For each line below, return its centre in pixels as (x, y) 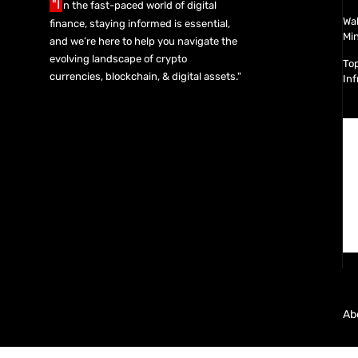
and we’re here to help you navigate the (143, 42)
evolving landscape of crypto (118, 59)
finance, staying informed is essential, (140, 24)
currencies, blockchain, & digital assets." (145, 77)
